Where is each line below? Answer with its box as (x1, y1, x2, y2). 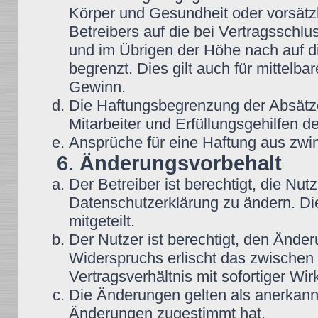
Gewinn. (68, 78, 126, 96)
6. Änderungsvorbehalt (57, 152, 282, 175)
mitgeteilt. (68, 212, 135, 230)
